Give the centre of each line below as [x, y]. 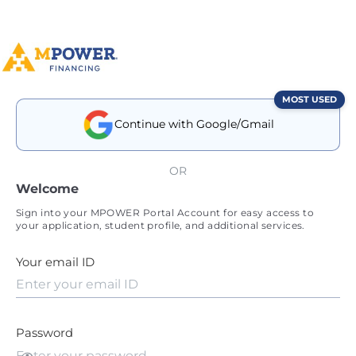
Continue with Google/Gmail [194, 124]
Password [44, 333]
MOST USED [310, 99]
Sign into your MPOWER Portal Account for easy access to [165, 212]
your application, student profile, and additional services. [161, 225]
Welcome [47, 188]
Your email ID [55, 263]
